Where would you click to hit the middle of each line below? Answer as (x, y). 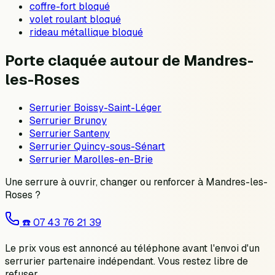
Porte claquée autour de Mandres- (129, 61)
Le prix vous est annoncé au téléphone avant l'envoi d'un (132, 249)
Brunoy (90, 121)
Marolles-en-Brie (113, 160)
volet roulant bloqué (75, 20)
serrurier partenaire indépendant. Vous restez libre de (126, 261)
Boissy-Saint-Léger (118, 108)
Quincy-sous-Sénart (119, 147)
